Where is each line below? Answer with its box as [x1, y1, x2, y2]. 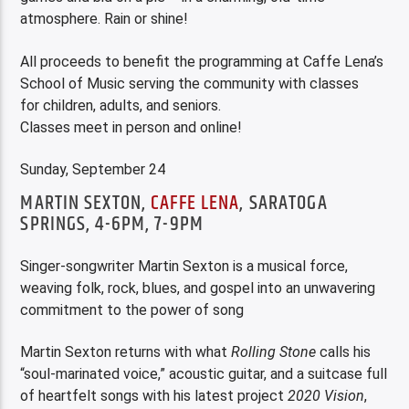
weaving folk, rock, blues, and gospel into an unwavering [20, 278, 376, 297]
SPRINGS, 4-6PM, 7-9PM [20, 208, 204, 241]
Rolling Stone [231, 343, 317, 362]
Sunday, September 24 [20, 160, 166, 178]
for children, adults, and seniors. [20, 96, 222, 114]
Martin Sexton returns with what [20, 343, 232, 362]
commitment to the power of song [20, 300, 245, 319]
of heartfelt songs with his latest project [20, 387, 288, 405]
